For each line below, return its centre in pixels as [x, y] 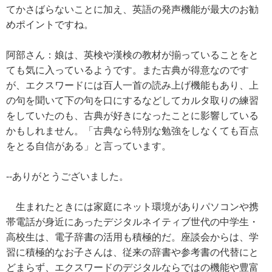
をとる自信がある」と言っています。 [89, 146]
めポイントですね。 [50, 25]
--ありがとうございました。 [67, 176]
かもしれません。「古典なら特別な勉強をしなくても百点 [132, 131]
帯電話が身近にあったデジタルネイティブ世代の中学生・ [132, 222]
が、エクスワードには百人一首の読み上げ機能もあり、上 [132, 85]
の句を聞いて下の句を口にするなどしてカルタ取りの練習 [132, 100]
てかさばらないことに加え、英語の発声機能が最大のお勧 [132, 9]
